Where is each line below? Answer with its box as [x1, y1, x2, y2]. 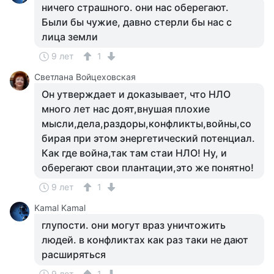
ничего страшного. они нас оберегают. [42, 1, 229, 13]
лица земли [42, 31, 98, 43]
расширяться [42, 248, 106, 261]
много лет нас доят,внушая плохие [42, 103, 210, 115]
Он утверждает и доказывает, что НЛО [42, 88, 231, 100]
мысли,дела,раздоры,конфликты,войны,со [42, 117, 251, 130]
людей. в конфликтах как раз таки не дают [42, 234, 248, 246]
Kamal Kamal [34, 202, 86, 213]
